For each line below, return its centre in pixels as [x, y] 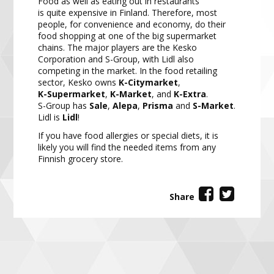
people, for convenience [87, 24]
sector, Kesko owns [77, 83]
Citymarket [153, 83]
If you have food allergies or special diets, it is [128, 136]
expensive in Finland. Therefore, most [143, 13]
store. [111, 159]
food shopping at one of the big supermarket [128, 36]
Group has [67, 106]
